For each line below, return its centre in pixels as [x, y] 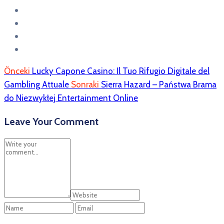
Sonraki [85, 85]
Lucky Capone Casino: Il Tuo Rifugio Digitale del [121, 71]
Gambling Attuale [36, 85]
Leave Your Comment [51, 122]
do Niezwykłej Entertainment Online [71, 98]
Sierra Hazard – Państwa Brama [159, 85]
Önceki [17, 71]
